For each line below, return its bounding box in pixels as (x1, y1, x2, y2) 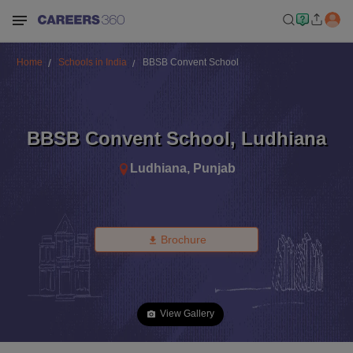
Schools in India (58, 57, 127, 68)
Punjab (193, 161, 236, 175)
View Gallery (160, 308, 214, 319)
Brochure (160, 233, 206, 246)
